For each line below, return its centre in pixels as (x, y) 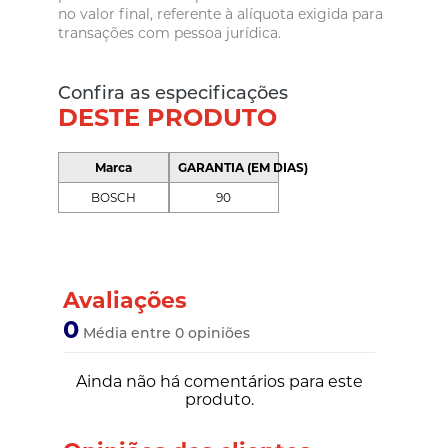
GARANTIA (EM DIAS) (242, 168)
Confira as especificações (173, 93)
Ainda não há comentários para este (219, 382)
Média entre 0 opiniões (165, 333)
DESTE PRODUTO (168, 118)
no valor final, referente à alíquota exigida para (221, 14)
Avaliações (125, 301)
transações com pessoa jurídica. (170, 33)
